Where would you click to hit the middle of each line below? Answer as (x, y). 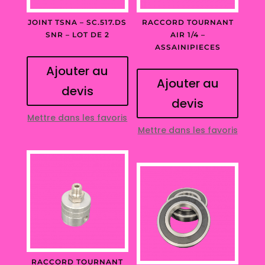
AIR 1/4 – (188, 35)
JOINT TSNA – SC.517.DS (77, 22)
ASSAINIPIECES (188, 47)
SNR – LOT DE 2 (77, 35)
